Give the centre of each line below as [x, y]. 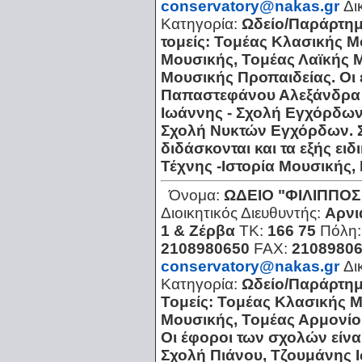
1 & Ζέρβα [198, 231]
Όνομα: [196, 196]
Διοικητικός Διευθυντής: [243, 213]
